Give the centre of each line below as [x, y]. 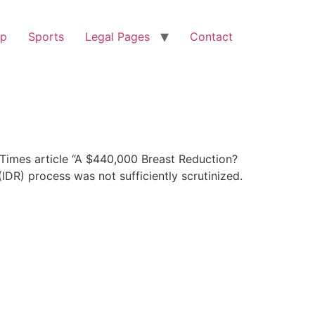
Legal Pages [117, 37]
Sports [46, 37]
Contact [211, 37]
